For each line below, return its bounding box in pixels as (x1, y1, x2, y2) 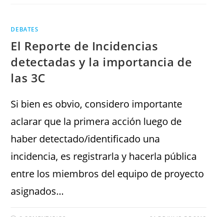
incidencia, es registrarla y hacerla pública (11, 150, 197, 163)
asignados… (11, 185, 64, 198)
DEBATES (11, 25, 39, 33)
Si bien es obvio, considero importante (11, 97, 183, 110)
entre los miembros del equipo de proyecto (11, 167, 204, 180)
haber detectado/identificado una (11, 132, 160, 145)
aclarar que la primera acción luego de (11, 115, 182, 128)
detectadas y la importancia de (11, 54, 192, 70)
